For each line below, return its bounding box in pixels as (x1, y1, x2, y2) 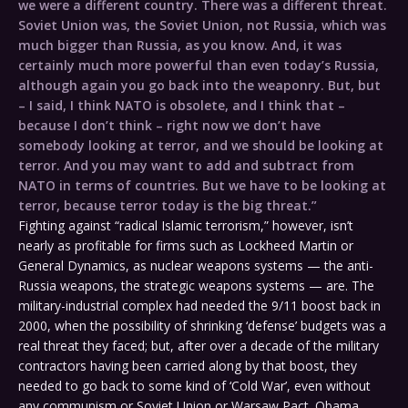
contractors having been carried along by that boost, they (18, 357, 357, 375)
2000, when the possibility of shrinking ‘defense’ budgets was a (18, 317, 386, 335)
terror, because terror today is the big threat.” (18, 197, 317, 215)
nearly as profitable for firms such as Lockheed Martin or (18, 237, 353, 255)
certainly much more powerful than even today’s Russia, (18, 56, 379, 75)
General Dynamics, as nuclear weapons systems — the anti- (18, 257, 373, 275)
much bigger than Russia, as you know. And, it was (18, 36, 342, 55)
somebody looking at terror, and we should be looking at (18, 137, 383, 155)
